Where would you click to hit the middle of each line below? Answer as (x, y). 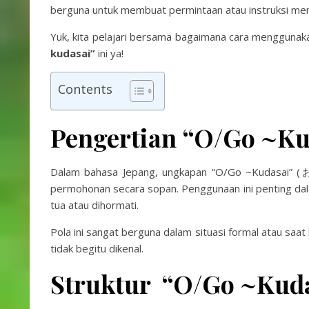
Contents (85, 89)
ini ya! (109, 53)
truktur (110, 283)
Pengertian (116, 137)
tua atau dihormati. (94, 205)
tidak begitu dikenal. (97, 248)
